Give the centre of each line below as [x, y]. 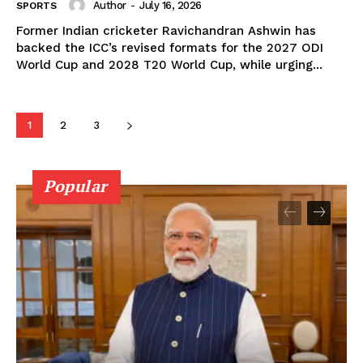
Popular [76, 186]
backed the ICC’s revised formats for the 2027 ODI [170, 48]
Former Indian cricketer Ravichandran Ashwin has [166, 31]
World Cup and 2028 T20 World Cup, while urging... [169, 65]
